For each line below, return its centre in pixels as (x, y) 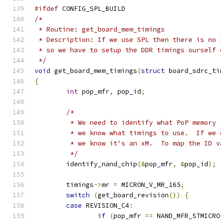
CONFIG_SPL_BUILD (92, 9)
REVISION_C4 (106, 205)
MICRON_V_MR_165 (149, 185)
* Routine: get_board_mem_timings (100, 29)
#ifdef (46, 9)
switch (78, 195)
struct (153, 71)
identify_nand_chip (102, 164)
